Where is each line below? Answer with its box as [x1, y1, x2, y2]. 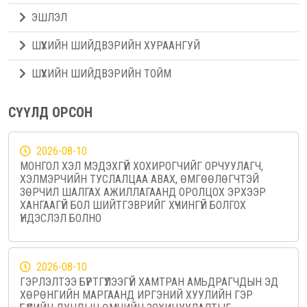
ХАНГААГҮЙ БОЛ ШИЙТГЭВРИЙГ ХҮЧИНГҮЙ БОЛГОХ [20, 199, 246, 212]
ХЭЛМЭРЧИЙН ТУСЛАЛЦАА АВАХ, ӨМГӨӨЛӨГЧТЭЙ [20, 173, 259, 186]
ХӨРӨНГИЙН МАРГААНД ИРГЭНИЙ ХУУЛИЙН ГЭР [20, 288, 253, 302]
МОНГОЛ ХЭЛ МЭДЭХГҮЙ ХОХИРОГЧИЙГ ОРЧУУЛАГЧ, [20, 160, 263, 173]
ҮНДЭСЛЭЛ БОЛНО [20, 212, 101, 225]
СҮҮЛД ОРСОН [8, 104, 93, 121]
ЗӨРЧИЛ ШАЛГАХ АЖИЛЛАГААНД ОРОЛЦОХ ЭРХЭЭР [20, 186, 266, 199]
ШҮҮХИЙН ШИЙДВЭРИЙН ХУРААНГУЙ [32, 39, 200, 53]
